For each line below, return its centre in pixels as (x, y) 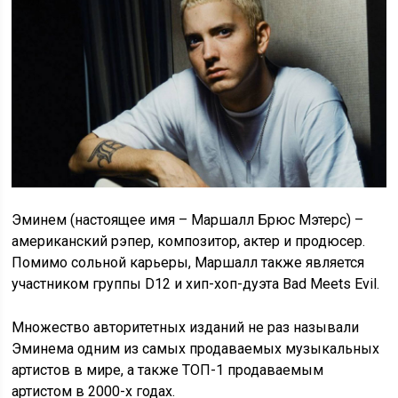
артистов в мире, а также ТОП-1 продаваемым (168, 370)
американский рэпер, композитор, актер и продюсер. (191, 241)
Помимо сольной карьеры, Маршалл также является (188, 262)
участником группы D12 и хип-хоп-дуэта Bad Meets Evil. (196, 283)
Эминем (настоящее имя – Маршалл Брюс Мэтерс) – (188, 219)
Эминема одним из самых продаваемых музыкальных (196, 348)
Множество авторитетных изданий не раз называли (186, 327)
